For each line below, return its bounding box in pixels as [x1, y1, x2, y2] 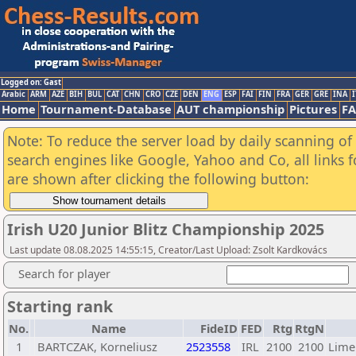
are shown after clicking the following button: [7, 169, 309, 188]
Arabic [2, 89, 25, 99]
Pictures [289, 101, 337, 117]
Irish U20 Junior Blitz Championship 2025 [7, 219, 324, 240]
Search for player [18, 265, 110, 281]
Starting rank [7, 296, 113, 317]
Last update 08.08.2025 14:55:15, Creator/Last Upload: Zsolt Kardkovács [10, 243, 327, 257]
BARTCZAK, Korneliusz [37, 339, 157, 354]
